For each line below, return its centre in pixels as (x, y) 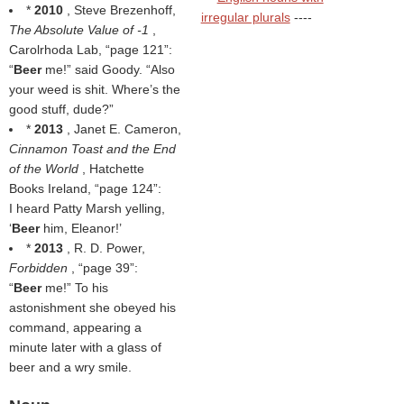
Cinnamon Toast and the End (92, 149)
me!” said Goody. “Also (110, 69)
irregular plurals (245, 17)
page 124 (126, 188)
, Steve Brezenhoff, (121, 10)
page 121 (137, 50)
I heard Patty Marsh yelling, (87, 208)
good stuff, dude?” (61, 109)
